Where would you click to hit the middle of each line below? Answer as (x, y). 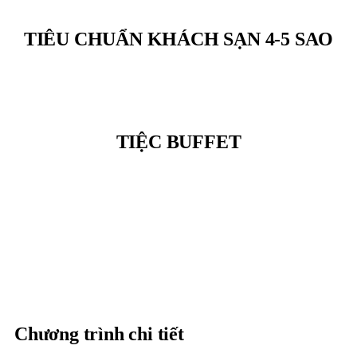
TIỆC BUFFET (178, 142)
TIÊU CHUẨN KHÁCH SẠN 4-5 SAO (178, 39)
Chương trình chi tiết (99, 334)
